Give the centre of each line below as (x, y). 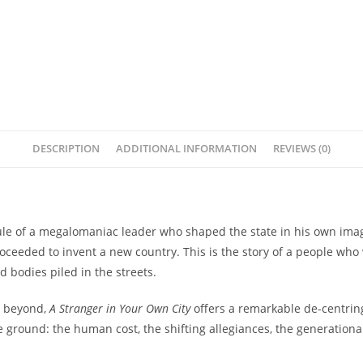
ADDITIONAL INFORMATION (186, 149)
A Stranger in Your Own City (120, 308)
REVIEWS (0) (302, 149)
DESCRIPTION (66, 149)
